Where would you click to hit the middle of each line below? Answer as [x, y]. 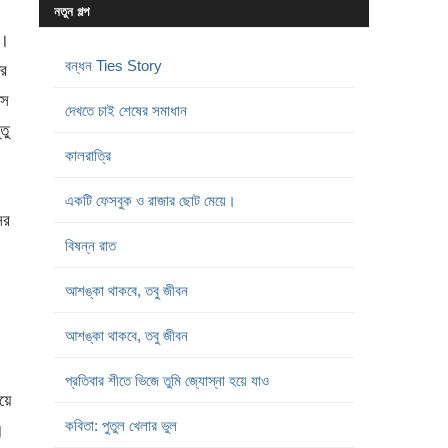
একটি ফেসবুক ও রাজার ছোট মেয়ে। [150, 200]
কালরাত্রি [87, 155]
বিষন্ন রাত [90, 245]
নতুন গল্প [71, 11]
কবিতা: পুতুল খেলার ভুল [120, 425]
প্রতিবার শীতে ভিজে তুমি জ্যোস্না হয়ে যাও [166, 380]
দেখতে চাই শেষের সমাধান [125, 110]
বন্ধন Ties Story [113, 65]
